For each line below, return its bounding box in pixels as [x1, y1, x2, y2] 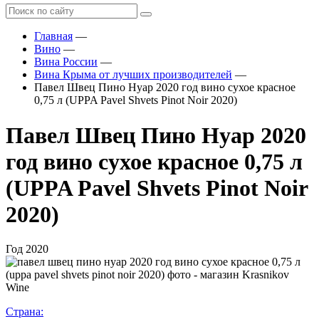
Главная [34, 30, 73, 43]
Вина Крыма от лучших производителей [34, 68, 232, 81]
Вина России [34, 56, 98, 68]
